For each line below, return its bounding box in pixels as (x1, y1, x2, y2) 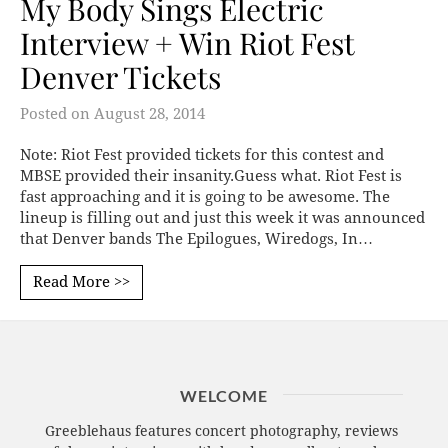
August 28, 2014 (94, 104, 205, 123)
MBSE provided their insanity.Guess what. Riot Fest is (20, 166, 402, 185)
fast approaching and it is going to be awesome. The (20, 187, 390, 206)
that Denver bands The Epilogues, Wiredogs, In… (20, 229, 373, 248)
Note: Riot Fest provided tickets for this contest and (20, 145, 384, 164)
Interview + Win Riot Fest (20, 22, 354, 63)
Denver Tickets (20, 56, 221, 97)
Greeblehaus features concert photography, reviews (44, 422, 398, 439)
